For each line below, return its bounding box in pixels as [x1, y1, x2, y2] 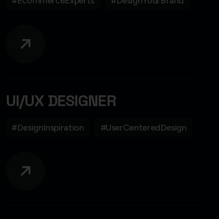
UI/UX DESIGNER [6, 90, 116, 110]
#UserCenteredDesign [100, 122, 187, 133]
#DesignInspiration [12, 122, 84, 133]
